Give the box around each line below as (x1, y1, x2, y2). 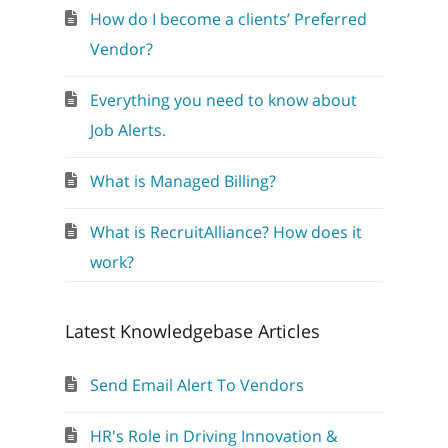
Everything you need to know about (89, 89, 357, 111)
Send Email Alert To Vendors (89, 374, 304, 396)
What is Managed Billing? (89, 170, 276, 192)
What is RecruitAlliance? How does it (89, 221, 362, 243)
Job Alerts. (89, 119, 166, 141)
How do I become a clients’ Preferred (89, 8, 367, 30)
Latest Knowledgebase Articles (64, 319, 320, 343)
